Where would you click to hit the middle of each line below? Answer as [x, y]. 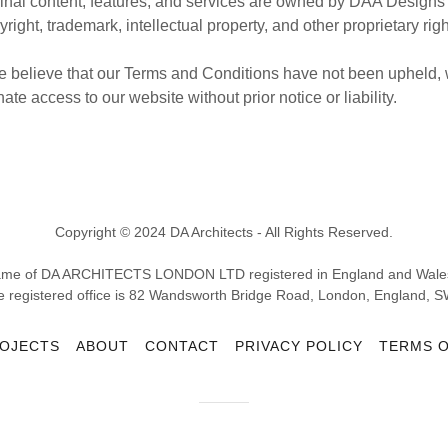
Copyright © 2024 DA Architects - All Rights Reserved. [224, 232]
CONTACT [182, 346]
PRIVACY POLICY [299, 346]
